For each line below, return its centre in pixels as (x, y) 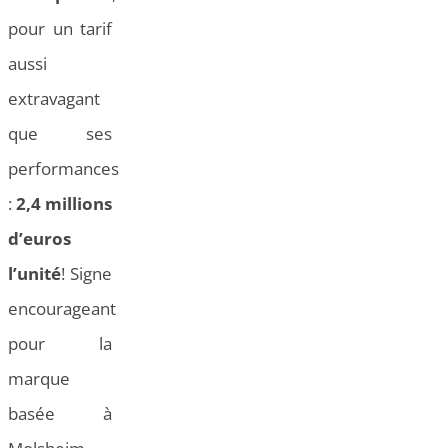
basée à (60, 414)
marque (39, 379)
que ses (60, 134)
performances (63, 169)
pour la (60, 344)
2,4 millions (64, 204)
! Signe (86, 274)
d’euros (39, 239)
